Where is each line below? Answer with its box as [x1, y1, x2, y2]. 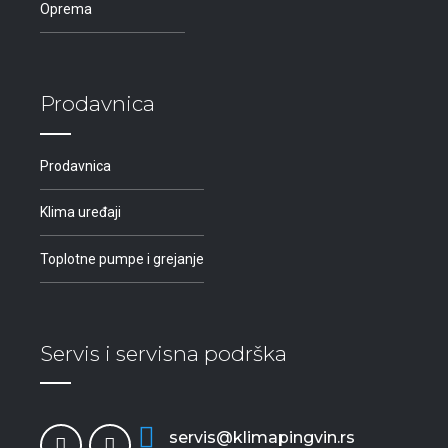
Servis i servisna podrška [40, 340, 287, 366]
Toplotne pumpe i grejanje [40, 250, 204, 267]
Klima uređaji [40, 204, 121, 221]
